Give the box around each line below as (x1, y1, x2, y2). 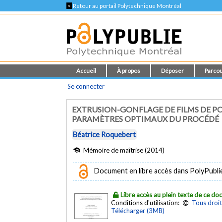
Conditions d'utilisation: (111, 198, 181, 207)
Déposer (161, 67, 184, 74)
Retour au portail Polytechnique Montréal (72, 2, 182, 9)
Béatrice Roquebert (73, 130, 136, 139)
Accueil (76, 67, 97, 74)
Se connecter (67, 82, 105, 90)
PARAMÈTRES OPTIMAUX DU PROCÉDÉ (72, 114, 220, 123)
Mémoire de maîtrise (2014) (82, 146, 165, 154)
